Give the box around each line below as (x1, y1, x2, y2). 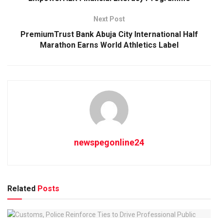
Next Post (93, 15, 125, 23)
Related (7, 183, 36, 193)
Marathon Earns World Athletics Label (39, 40, 179, 50)
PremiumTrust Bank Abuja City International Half (20, 29, 198, 39)
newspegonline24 (74, 137, 144, 147)
